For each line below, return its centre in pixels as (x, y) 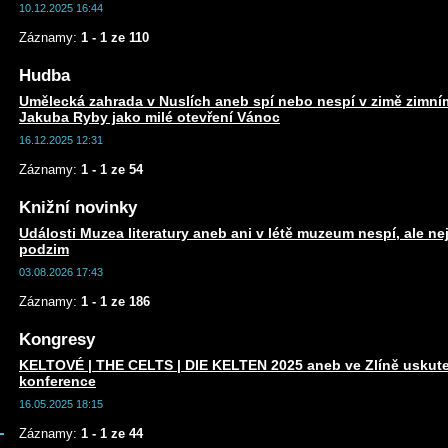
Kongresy (57, 339)
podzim (44, 249)
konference (57, 381)
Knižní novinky (78, 207)
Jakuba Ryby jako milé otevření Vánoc (149, 117)
